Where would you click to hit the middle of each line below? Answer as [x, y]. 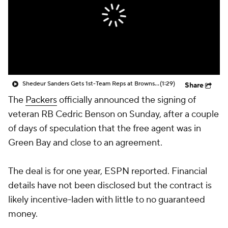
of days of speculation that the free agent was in [105, 129]
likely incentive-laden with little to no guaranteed [107, 200]
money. [23, 214]
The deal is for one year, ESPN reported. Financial [108, 171]
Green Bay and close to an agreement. [85, 143]
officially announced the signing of [126, 100]
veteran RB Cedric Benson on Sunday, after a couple [113, 114]
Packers [41, 100]
